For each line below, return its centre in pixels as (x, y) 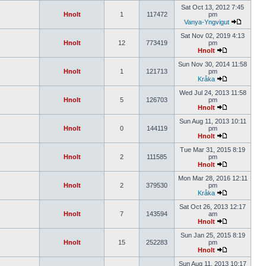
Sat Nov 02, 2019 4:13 (213, 36)
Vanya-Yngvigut (206, 22)
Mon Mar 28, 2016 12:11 (213, 178)
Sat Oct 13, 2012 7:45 (213, 7)
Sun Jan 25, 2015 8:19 (213, 235)
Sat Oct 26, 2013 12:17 (213, 207)
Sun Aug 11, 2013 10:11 (213, 121)
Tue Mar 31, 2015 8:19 (213, 150)
